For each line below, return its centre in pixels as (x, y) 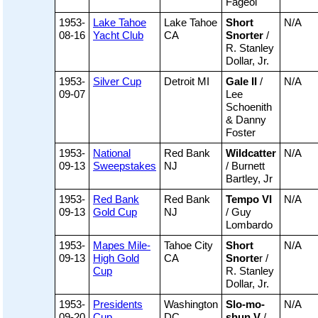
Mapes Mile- (122, 246)
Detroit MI (187, 82)
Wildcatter (251, 153)
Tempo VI (249, 199)
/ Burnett (245, 166)
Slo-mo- (245, 305)
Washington (191, 305)
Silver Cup (117, 82)
